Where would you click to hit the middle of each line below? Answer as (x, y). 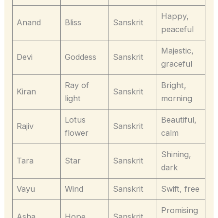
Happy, (175, 16)
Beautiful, (179, 119)
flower (77, 133)
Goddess (81, 57)
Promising (180, 210)
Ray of (77, 85)
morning (177, 98)
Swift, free (181, 189)
